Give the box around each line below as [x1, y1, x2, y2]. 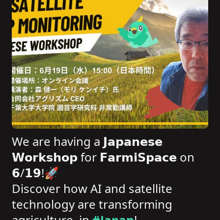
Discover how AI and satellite [12, 180, 172, 196]
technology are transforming [12, 196, 172, 212]
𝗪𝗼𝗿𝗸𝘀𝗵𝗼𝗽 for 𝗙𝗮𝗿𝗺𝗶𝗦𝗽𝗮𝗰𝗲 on [12, 149, 194, 165]
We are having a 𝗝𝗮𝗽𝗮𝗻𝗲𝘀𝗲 [12, 133, 163, 149]
